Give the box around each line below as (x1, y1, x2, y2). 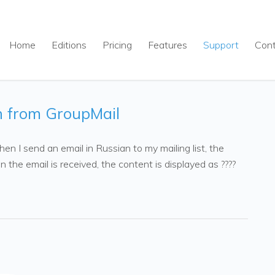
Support (203, 39, 239, 51)
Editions (52, 39, 87, 51)
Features (148, 39, 187, 51)
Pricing (103, 39, 132, 51)
